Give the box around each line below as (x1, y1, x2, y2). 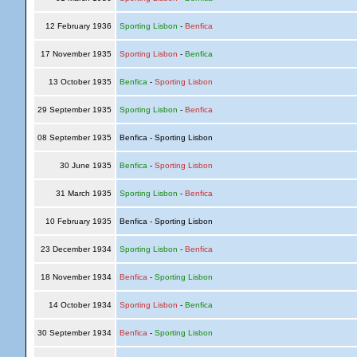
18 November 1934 (37, 273, 114, 281)
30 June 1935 (57, 161, 114, 170)
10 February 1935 (42, 217, 114, 226)
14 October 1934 (45, 300, 114, 309)
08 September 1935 (34, 133, 114, 142)
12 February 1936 (42, 22, 114, 30)
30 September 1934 (34, 328, 114, 337)
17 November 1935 (37, 49, 114, 58)
